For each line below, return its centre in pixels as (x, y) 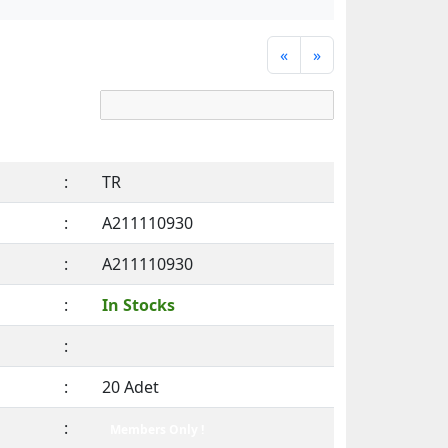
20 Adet (130, 387)
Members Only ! (156, 429)
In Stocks (138, 305)
